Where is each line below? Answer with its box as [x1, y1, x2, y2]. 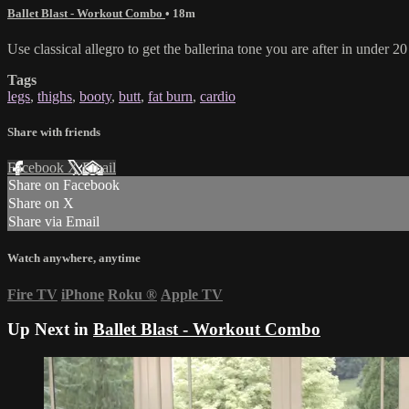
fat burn [148, 88, 193, 104]
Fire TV [7, 286, 58, 302]
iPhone [61, 286, 104, 302]
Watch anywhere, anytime [7, 251, 141, 266]
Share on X [8, 195, 74, 212]
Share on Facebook [8, 177, 120, 194]
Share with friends [7, 125, 100, 140]
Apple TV [161, 286, 223, 302]
